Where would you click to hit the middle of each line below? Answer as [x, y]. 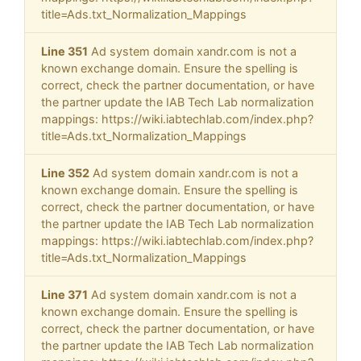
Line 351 [64, 52]
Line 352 [65, 173]
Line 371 [64, 295]
